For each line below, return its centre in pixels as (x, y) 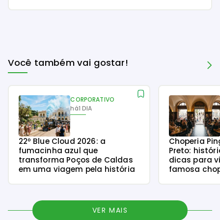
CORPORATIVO (93, 100)
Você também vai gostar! (68, 62)
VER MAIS (110, 210)
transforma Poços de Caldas (76, 160)
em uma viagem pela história (77, 169)
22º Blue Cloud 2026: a (62, 141)
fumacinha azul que (58, 151)
